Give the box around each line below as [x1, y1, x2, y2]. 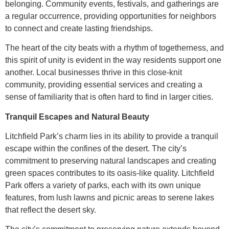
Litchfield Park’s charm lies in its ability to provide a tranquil [5, 132, 218, 141]
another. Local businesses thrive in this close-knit [5, 68, 182, 77]
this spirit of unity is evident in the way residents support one [5, 56, 221, 65]
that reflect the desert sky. [5, 205, 96, 215]
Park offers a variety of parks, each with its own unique [5, 181, 201, 190]
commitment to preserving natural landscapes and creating [5, 156, 216, 166]
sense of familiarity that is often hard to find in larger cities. [5, 93, 213, 102]
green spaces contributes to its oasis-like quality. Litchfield [5, 169, 214, 178]
